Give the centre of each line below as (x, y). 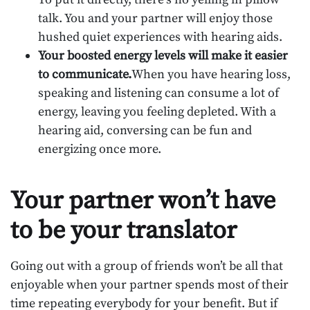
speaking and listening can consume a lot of (158, 93)
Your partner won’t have (143, 201)
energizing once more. (100, 149)
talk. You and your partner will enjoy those (155, 19)
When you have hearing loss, (211, 75)
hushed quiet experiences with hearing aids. (160, 37)
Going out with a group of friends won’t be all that (147, 266)
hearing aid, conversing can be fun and (145, 131)
